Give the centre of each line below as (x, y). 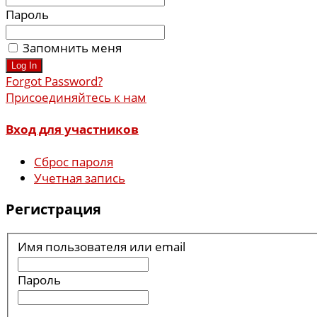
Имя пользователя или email (101, 246)
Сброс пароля (74, 161)
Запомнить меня (72, 47)
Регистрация (53, 209)
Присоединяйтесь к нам (76, 97)
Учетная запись (80, 178)
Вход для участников (72, 129)
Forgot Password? (54, 81)
